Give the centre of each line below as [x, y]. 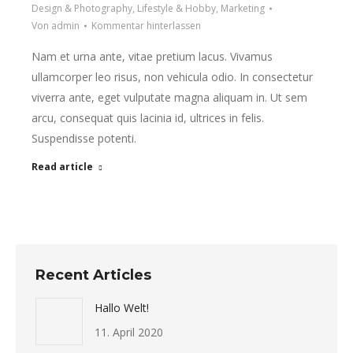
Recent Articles [93, 275]
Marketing [243, 8]
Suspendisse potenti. [84, 138]
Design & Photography [82, 8]
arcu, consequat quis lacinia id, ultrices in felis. [148, 118]
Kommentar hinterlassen [146, 26]
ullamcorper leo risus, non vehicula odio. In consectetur [172, 77]
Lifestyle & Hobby [176, 8]
